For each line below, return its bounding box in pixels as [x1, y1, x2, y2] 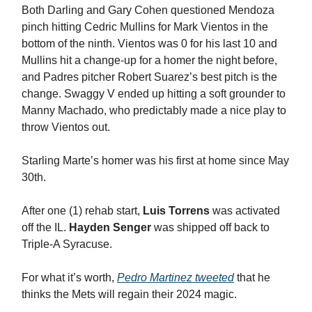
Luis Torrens [143, 205, 210, 217]
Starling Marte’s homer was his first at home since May [22, 155, 289, 167]
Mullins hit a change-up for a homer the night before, [22, 54, 277, 67]
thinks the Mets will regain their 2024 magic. [22, 288, 237, 301]
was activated [210, 205, 280, 217]
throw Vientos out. [22, 121, 113, 134]
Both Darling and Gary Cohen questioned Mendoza [22, 4, 274, 17]
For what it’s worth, [22, 272, 117, 284]
